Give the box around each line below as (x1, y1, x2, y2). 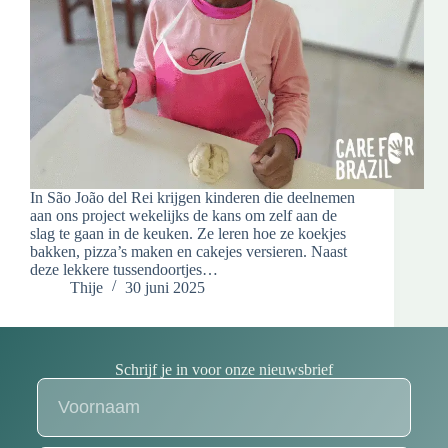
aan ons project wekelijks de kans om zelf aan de (30, 207, 337, 225)
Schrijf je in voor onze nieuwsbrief (114, 361, 333, 379)
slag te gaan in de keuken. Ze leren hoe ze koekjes (30, 225, 346, 243)
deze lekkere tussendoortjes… (30, 261, 218, 279)
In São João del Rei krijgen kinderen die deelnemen (30, 189, 355, 207)
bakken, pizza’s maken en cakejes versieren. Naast (30, 243, 347, 261)
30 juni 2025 (125, 279, 205, 297)
